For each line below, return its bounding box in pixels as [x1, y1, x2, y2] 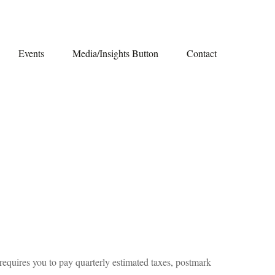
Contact [187, 46, 217, 60]
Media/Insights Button [72, 46, 158, 60]
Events [18, 46, 44, 60]
